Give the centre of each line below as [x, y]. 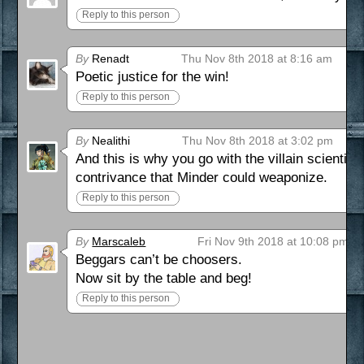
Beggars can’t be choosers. [159, 260]
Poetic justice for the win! [153, 77]
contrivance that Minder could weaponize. [202, 178]
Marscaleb [119, 242]
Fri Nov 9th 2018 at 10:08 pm [273, 242]
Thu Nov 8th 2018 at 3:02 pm [258, 141]
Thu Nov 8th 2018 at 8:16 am [257, 59]
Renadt [109, 59]
